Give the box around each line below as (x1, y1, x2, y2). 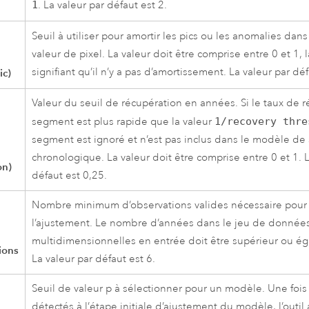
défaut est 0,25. (32, 169, 108, 183)
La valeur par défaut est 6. (32, 252, 156, 266)
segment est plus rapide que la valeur (32, 115, 215, 129)
